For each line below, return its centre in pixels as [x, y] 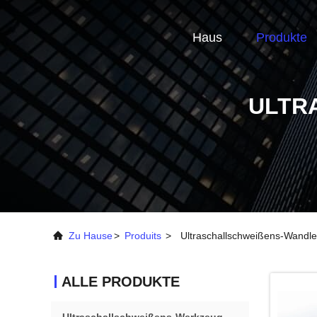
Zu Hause [91, 236]
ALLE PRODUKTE [121, 282]
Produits [143, 236]
